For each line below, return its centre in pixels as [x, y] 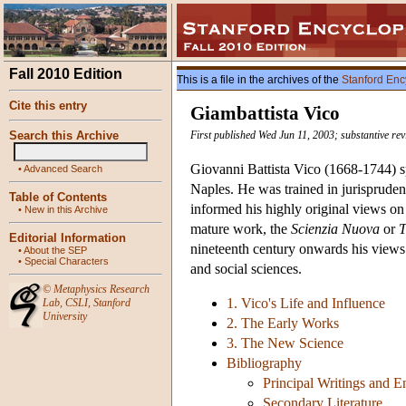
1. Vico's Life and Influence [306, 304]
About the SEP [55, 250]
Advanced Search [63, 169]
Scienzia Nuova [335, 229]
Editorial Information [68, 238]
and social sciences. [246, 269]
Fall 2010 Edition [66, 74]
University [65, 316]
